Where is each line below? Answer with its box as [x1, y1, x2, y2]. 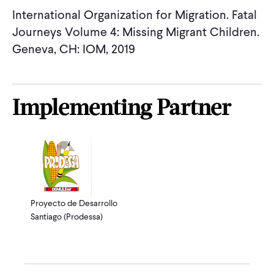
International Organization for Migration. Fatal [12, 6, 257, 23]
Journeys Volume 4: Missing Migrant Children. [12, 23, 259, 40]
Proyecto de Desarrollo [31, 198, 117, 209]
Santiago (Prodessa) [31, 211, 103, 223]
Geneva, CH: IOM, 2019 [12, 40, 135, 57]
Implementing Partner [12, 98, 231, 120]
